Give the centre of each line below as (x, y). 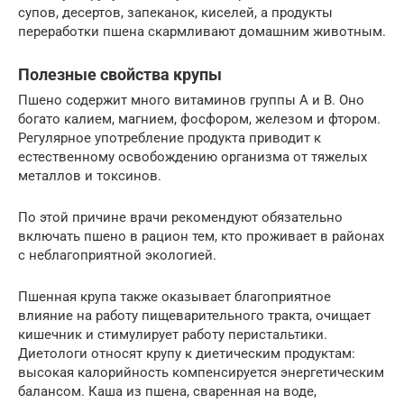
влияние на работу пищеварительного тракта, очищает (194, 316)
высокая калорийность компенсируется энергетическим (201, 372)
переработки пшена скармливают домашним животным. (202, 32)
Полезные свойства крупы (120, 74)
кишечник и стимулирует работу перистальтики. (173, 335)
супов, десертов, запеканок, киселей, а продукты (175, 13)
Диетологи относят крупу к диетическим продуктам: (187, 353)
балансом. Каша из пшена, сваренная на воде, (167, 391)
